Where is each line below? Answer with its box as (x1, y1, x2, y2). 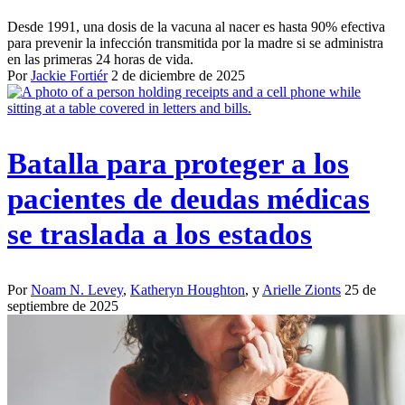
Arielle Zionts (262, 281, 341, 297)
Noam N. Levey (31, 281, 123, 297)
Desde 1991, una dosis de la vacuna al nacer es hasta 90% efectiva (7, 19, 385, 35)
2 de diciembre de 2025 (111, 68, 245, 84)
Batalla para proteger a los (7, 147, 349, 181)
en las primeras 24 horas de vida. (7, 52, 193, 68)
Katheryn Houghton (130, 281, 245, 297)
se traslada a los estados (7, 218, 312, 251)
